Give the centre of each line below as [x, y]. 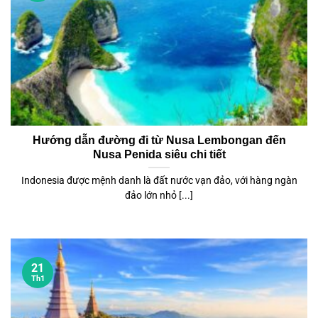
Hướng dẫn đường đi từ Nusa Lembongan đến [159, 141]
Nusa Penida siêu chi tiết [159, 155]
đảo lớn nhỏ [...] [159, 195]
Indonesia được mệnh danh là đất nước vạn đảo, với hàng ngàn [159, 180]
